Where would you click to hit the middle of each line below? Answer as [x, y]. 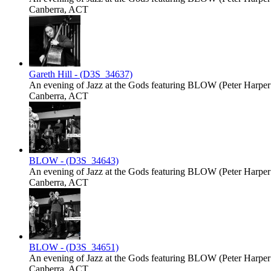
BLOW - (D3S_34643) [74, 161]
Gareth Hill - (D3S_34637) [81, 74]
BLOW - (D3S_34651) [74, 247]
